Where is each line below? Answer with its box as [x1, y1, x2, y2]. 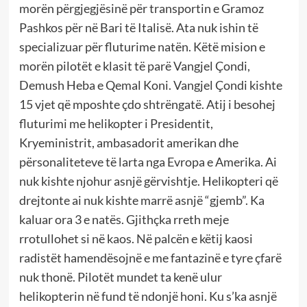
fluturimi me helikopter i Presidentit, [19, 115, 213, 131]
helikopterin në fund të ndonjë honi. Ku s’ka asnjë [19, 288, 277, 304]
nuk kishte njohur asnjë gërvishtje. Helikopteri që [19, 173, 278, 188]
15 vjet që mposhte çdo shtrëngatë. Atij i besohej [19, 96, 275, 112]
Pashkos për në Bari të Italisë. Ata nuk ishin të [19, 19, 258, 35]
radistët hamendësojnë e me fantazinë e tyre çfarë [19, 249, 282, 265]
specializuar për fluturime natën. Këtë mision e [19, 38, 265, 54]
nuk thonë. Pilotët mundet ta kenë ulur [19, 269, 222, 284]
